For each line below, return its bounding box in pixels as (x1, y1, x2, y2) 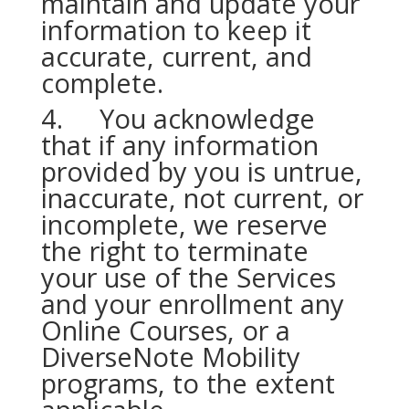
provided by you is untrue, (40, 153, 362, 189)
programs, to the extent (40, 365, 335, 401)
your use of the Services (40, 259, 336, 295)
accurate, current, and (40, 38, 312, 74)
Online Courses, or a (40, 312, 290, 348)
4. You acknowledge (40, 100, 315, 136)
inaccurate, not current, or (40, 180, 363, 215)
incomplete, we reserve (40, 206, 328, 242)
